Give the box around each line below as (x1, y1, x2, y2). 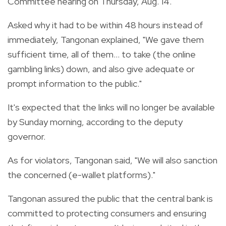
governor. (8, 130, 45, 142)
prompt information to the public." (8, 77, 142, 89)
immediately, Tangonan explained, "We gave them (8, 33, 204, 45)
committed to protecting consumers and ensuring (8, 207, 206, 219)
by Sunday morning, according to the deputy (8, 116, 183, 128)
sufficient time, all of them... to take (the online (8, 48, 196, 60)
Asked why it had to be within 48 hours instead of (8, 19, 203, 31)
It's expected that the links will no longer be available (8, 101, 215, 113)
